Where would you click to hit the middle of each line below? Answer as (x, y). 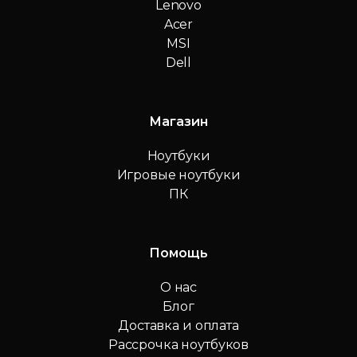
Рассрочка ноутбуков (178, 345)
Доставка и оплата (178, 326)
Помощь (178, 253)
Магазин (178, 122)
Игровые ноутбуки (178, 175)
